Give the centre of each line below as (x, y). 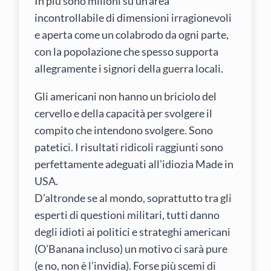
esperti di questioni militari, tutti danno (127, 215)
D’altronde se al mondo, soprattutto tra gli (133, 198)
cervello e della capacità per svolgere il (124, 113)
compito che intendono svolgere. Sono (124, 130)
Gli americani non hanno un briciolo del (126, 96)
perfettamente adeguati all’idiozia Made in (134, 164)
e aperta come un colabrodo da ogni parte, (132, 34)
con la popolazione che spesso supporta (127, 51)
